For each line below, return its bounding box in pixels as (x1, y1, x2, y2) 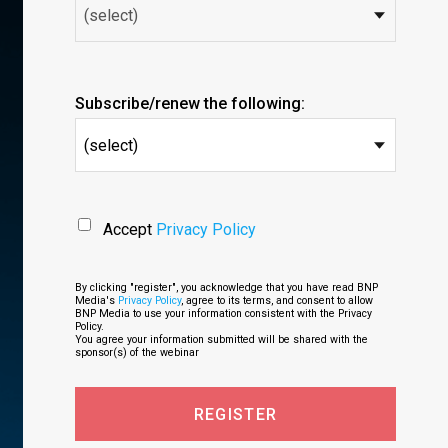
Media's (75, 294, 118, 307)
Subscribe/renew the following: (75, 94, 305, 113)
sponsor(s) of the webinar (75, 346, 199, 359)
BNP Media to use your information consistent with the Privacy (75, 307, 372, 320)
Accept (103, 220, 156, 239)
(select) (84, 135, 138, 155)
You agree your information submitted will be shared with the (75, 333, 368, 346)
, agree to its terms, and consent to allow (181, 294, 373, 307)
